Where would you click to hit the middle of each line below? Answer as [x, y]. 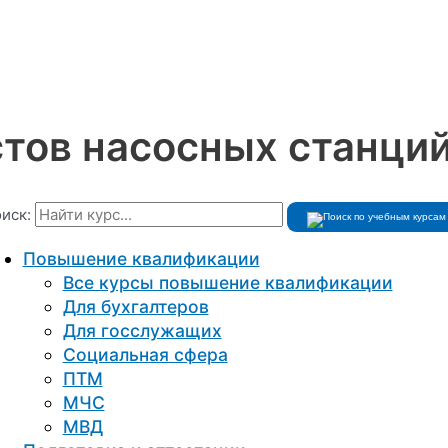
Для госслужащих [142, 331]
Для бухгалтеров [135, 307]
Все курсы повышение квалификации [227, 283]
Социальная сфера [145, 355]
